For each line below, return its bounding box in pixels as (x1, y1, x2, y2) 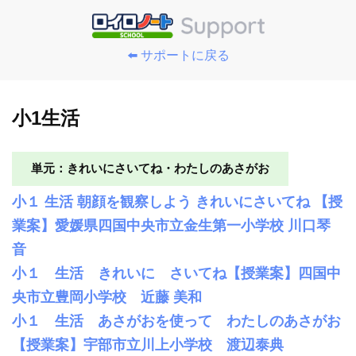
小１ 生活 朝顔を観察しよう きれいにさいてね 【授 (12, 193, 342, 210)
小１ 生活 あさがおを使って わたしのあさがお (12, 312, 341, 329)
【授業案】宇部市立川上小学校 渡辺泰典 (12, 336, 284, 353)
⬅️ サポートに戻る (126, 48, 230, 62)
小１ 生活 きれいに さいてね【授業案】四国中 (12, 265, 341, 281)
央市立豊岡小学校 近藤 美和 (12, 288, 202, 305)
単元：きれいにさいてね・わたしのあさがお (31, 161, 269, 176)
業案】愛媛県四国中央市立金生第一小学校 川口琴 (12, 217, 331, 234)
